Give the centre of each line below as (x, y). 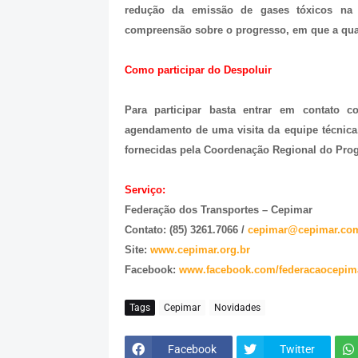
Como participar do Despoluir (198, 70)
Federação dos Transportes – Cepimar (221, 210)
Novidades (237, 307)
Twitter (297, 349)
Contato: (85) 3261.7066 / (186, 230)
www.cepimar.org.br (200, 250)
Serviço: (145, 190)
